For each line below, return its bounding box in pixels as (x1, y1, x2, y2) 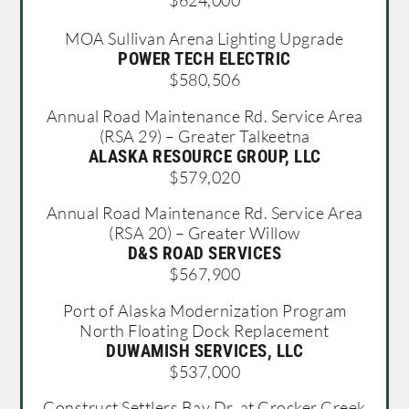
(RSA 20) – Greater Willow (109, 223, 300, 244)
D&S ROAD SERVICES (127, 243, 282, 265)
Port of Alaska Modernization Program (62, 299, 347, 320)
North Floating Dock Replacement (79, 320, 330, 341)
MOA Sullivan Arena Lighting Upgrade (65, 28, 344, 49)
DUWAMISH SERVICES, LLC (106, 340, 303, 362)
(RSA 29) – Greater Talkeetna (99, 125, 310, 146)
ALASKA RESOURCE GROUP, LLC (88, 145, 321, 167)
